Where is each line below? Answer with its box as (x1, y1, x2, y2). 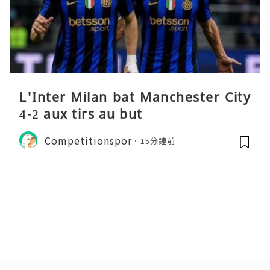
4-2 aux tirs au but (19, 105, 143, 123)
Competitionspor (45, 133, 132, 148)
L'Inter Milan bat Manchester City (19, 89, 251, 106)
